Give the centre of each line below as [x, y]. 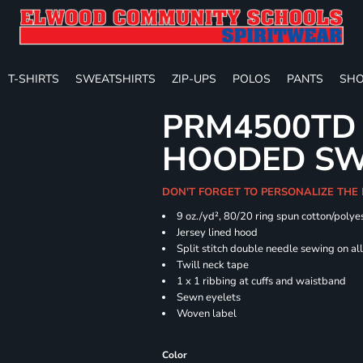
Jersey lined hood [218, 233]
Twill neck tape [213, 265]
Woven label [207, 314]
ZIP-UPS [194, 79]
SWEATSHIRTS [115, 79]
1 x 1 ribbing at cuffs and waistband [262, 281]
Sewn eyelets [209, 297]
